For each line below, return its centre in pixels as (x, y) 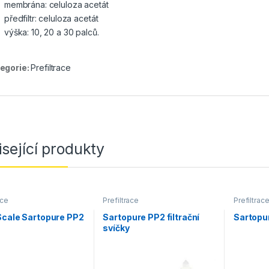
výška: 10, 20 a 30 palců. (52, 32)
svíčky (116, 228)
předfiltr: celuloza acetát (51, 19)
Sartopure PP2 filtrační (151, 217)
